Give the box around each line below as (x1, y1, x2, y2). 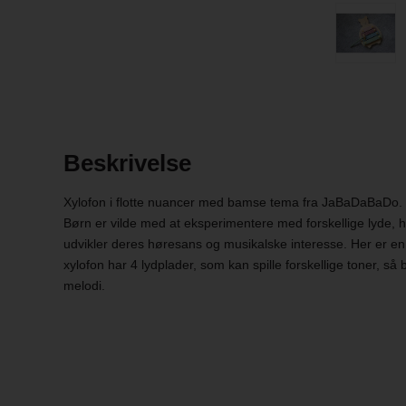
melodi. (63, 278, 105, 294)
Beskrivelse (63, 150, 191, 178)
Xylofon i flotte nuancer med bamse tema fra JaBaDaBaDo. (63, 195, 402, 210)
